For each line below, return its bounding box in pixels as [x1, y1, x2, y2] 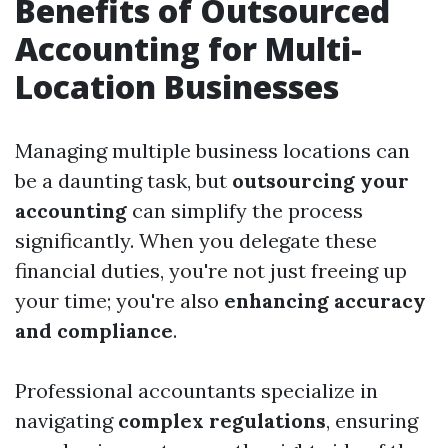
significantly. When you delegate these [15, 228, 377, 254]
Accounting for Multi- [15, 27, 362, 71]
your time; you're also [15, 288, 224, 314]
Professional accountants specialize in [15, 378, 378, 404]
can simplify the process [127, 198, 363, 224]
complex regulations [118, 408, 326, 434]
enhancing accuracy [224, 288, 426, 314]
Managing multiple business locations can [15, 138, 410, 164]
